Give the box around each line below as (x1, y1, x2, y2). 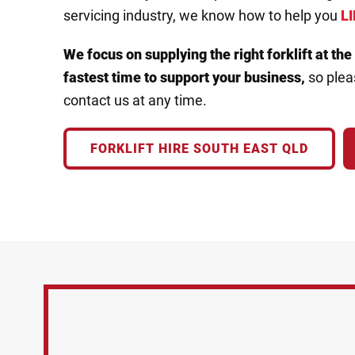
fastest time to (63, 69, 160, 86)
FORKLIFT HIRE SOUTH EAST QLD (90, 141, 308, 156)
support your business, (160, 69, 305, 86)
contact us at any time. (63, 92, 207, 109)
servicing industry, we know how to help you (63, 7, 341, 24)
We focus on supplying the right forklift (63, 46, 315, 63)
